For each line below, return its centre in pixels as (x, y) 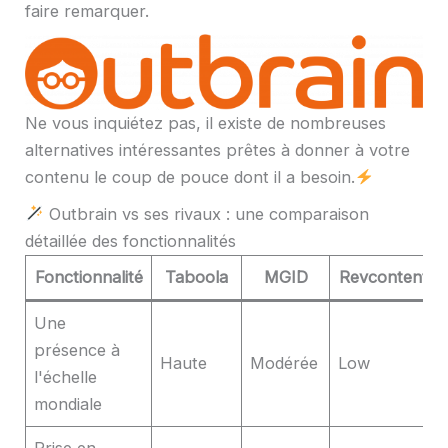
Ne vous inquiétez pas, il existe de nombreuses (205, 123)
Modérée (284, 363)
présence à (77, 350)
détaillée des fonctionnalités (130, 241)
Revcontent (383, 277)
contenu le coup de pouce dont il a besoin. (190, 177)
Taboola (196, 277)
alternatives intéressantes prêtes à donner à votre (217, 150)
